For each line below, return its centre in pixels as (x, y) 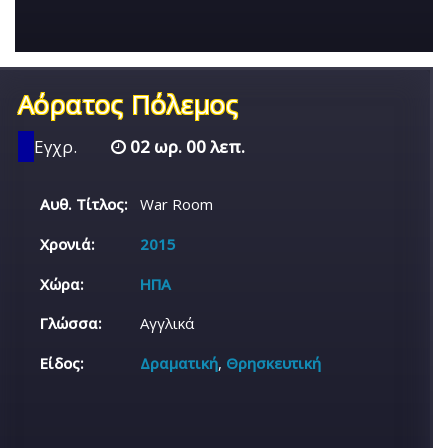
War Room (177, 203)
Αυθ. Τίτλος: (84, 203)
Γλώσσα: (71, 323)
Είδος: (62, 363)
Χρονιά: (68, 243)
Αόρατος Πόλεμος (128, 103)
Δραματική (179, 363)
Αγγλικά (167, 323)
